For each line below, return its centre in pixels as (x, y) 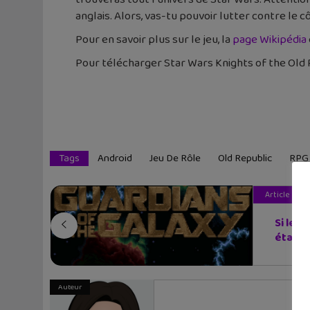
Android (115, 158)
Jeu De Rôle (175, 158)
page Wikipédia (270, 39)
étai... (289, 237)
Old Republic (245, 158)
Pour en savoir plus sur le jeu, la (154, 39)
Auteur (70, 287)
